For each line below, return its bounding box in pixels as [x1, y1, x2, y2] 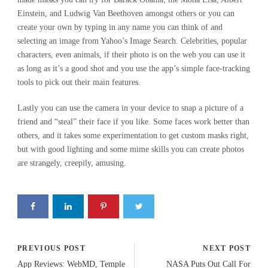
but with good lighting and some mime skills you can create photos [17, 144, 244, 154]
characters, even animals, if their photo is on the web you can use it [17, 50, 245, 59]
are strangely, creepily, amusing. [17, 158, 126, 167]
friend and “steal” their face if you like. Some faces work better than [17, 117, 249, 126]
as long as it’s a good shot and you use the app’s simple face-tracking [17, 63, 250, 73]
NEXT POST [203, 243, 251, 252]
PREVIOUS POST [17, 243, 86, 252]
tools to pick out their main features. [17, 77, 141, 87]
